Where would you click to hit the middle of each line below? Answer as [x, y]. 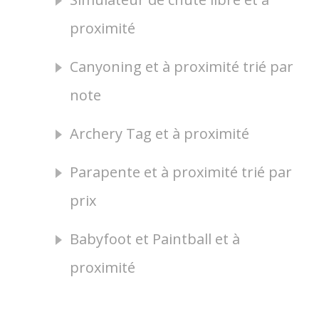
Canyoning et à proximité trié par [182, 67]
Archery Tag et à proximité [159, 134]
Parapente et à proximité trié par [181, 172]
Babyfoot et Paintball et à [155, 239]
